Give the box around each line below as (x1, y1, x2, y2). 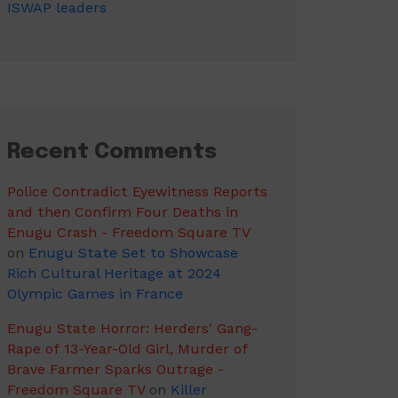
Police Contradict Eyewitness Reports (7, 183, 267, 200)
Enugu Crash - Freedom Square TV (7, 224, 250, 241)
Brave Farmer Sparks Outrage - (7, 361, 224, 378)
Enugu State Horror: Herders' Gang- (7, 320, 258, 337)
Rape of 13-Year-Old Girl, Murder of (7, 340, 248, 357)
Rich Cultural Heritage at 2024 (7, 265, 221, 282)
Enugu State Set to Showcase (28, 244, 238, 261)
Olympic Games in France (7, 285, 183, 302)
